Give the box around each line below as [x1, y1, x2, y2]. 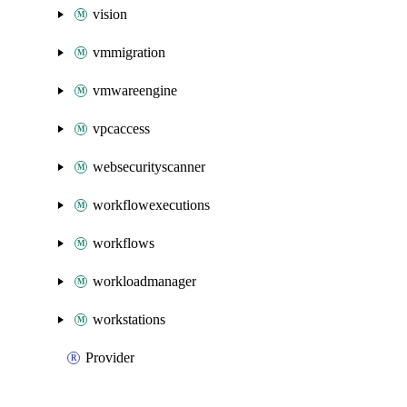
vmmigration [93, 45, 165, 60]
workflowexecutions [93, 197, 210, 213]
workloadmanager [93, 273, 196, 289]
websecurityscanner [93, 159, 205, 174]
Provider [85, 350, 134, 365]
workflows [93, 235, 154, 251]
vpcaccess [93, 121, 150, 136]
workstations [93, 312, 165, 327]
